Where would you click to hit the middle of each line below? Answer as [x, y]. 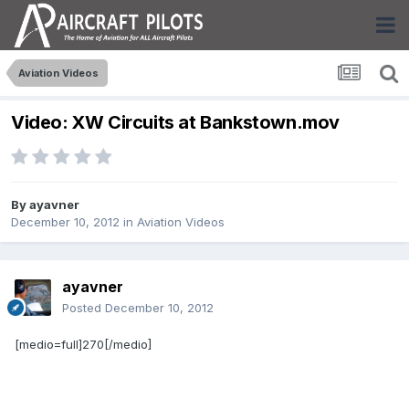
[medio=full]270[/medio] [83, 345]
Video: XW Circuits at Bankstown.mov [175, 123]
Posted [84, 308]
